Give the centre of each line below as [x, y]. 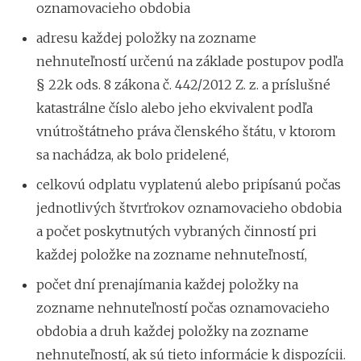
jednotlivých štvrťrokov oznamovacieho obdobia [189, 207]
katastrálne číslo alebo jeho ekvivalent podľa [174, 108]
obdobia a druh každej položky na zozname [172, 331]
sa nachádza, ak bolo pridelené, [133, 154]
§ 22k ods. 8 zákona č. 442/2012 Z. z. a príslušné [183, 84]
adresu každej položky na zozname [146, 37]
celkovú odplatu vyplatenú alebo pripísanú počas [189, 184]
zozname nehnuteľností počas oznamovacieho [183, 307]
